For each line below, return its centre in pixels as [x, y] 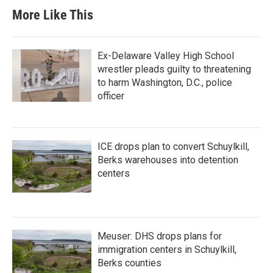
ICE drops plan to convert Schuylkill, [173, 146]
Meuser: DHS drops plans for [160, 236]
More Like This [53, 15]
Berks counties [129, 263]
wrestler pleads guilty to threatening [174, 69]
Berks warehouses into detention [168, 160]
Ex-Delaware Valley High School [166, 55]
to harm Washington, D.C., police [165, 82]
